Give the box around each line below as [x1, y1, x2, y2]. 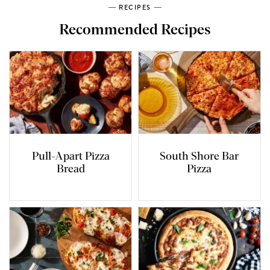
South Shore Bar [160, 151, 239, 162]
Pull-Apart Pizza [31, 151, 110, 162]
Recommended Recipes [59, 23, 211, 38]
